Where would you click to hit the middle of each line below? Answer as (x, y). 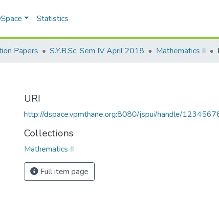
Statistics (53, 19)
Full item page (63, 172)
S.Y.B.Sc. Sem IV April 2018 (97, 51)
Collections (49, 133)
